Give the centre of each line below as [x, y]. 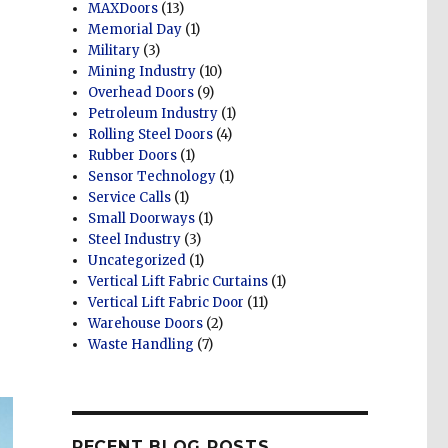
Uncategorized [137, 261]
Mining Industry [142, 72]
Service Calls [130, 198]
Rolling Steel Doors [151, 135]
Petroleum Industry [153, 114]
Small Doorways [142, 219]
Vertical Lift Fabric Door [166, 303]
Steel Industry [135, 240]
